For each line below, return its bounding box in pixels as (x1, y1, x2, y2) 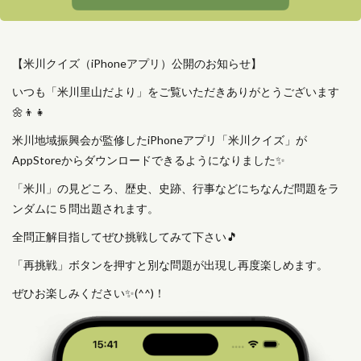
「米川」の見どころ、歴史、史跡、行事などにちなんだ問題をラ (12, 181, 339, 195)
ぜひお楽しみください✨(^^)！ (12, 286, 165, 300)
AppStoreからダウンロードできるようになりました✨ (12, 153, 285, 167)
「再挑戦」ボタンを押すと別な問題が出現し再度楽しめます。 (12, 258, 328, 272)
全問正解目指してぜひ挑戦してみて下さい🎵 (12, 230, 238, 243)
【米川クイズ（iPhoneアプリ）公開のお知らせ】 (12, 56, 262, 70)
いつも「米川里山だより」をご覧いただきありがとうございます (12, 85, 339, 98)
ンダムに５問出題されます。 (12, 201, 159, 215)
